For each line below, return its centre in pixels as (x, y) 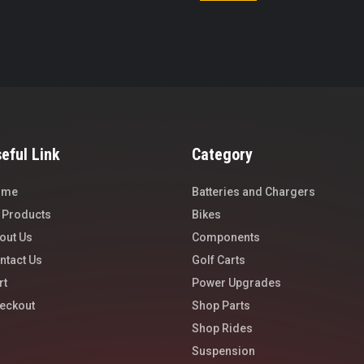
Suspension (223, 351)
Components (226, 238)
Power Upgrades (236, 283)
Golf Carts (219, 260)
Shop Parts (221, 306)
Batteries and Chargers (253, 192)
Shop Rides (222, 329)
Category (222, 155)
